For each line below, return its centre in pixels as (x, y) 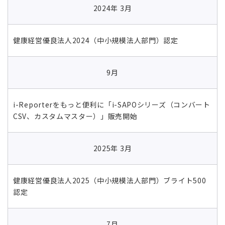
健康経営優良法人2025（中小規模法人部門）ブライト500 (110, 180)
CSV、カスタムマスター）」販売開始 (75, 116)
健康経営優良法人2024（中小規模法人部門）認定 (96, 40)
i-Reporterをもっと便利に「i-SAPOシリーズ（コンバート (112, 104)
